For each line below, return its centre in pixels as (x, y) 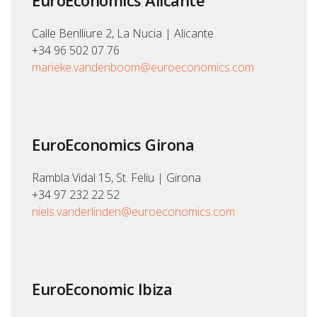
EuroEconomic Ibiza (102, 289)
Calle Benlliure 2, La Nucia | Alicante (123, 34)
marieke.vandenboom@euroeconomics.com (143, 68)
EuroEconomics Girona (113, 145)
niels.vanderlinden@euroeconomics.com (133, 212)
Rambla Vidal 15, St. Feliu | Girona (116, 178)
